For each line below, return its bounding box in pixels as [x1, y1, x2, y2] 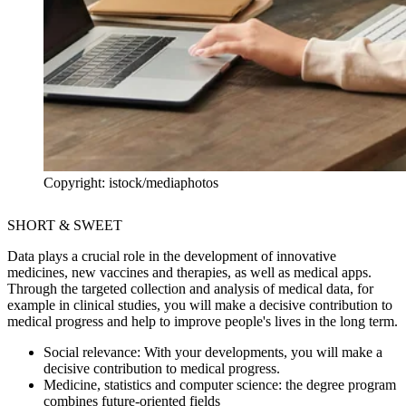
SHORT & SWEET [7, 217, 122, 233]
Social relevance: [43, 343, 144, 360]
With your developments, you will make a [144, 343, 382, 360]
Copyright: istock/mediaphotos [43, 174, 218, 190]
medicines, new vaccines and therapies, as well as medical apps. [7, 264, 372, 280]
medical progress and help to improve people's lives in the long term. [7, 313, 398, 329]
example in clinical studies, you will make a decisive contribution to [7, 296, 392, 313]
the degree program [282, 376, 396, 392]
